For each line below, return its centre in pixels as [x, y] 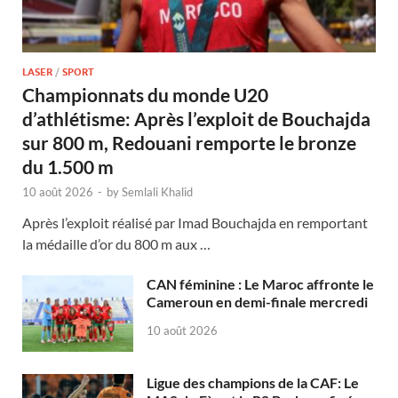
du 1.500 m [68, 166]
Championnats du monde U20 [145, 94]
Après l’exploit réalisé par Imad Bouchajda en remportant [195, 222]
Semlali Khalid [157, 191]
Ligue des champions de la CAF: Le [253, 382]
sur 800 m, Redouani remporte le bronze [189, 142]
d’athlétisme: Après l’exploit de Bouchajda [196, 118]
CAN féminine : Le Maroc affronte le [260, 283]
